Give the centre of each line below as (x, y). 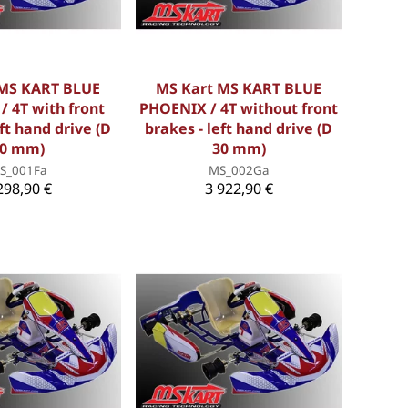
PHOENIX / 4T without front (239, 108)
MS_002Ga (239, 170)
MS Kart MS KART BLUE (239, 88)
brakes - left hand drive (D (239, 128)
